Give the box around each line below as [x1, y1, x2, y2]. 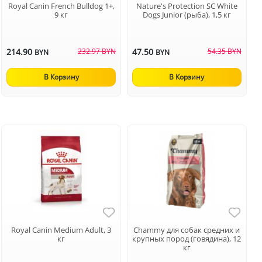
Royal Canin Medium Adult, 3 [11, 224, 112, 235]
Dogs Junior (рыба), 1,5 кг [142, 9, 231, 20]
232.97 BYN [78, 46, 116, 56]
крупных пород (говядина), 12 [132, 233, 242, 244]
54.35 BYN [207, 46, 242, 56]
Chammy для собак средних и [133, 224, 240, 235]
